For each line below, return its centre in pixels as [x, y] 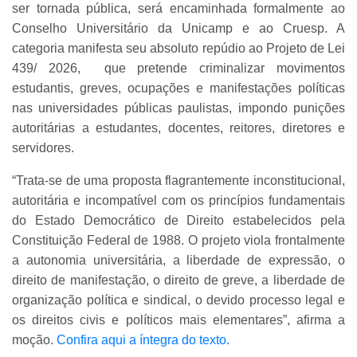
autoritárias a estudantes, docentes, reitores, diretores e [178, 128]
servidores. [43, 148]
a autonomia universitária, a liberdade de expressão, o [178, 261]
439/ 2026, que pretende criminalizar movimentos [178, 69]
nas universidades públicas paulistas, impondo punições [178, 108]
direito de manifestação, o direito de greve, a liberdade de [178, 280]
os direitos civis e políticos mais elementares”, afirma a [178, 320]
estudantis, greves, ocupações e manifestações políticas [178, 88]
